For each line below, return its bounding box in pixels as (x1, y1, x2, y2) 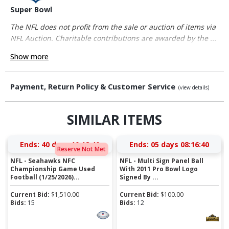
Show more (10, 51, 49, 61)
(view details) (178, 84, 209, 91)
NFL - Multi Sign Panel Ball (120, 156, 204, 165)
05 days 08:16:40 (150, 139, 209, 149)
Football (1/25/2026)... (10, 172, 80, 181)
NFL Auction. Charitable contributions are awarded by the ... (10, 33, 216, 43)
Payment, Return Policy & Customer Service (10, 81, 177, 91)
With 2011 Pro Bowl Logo (120, 164, 198, 173)
